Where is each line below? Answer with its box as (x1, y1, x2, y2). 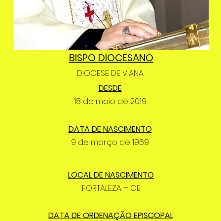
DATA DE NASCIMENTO (68, 123, 152, 135)
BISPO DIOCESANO (69, 51, 153, 65)
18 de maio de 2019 (74, 96, 147, 107)
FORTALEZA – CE (81, 183, 141, 194)
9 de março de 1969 (71, 137, 149, 148)
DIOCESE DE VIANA (76, 68, 144, 79)
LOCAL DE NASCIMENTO (68, 169, 154, 181)
